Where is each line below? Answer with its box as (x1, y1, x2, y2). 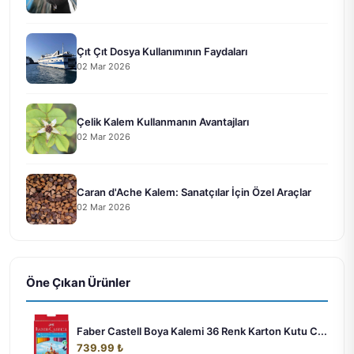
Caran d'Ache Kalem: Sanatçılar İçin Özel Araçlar (77, 185, 311, 198)
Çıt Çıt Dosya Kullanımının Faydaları (77, 44, 247, 58)
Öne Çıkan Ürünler (26, 275, 130, 291)
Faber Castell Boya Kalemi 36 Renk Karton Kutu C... (77, 325, 327, 338)
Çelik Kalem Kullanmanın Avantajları (77, 115, 249, 128)
